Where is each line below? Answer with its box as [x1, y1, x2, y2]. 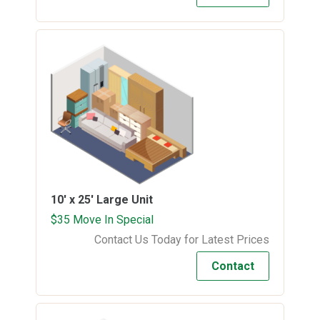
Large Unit [96, 192, 153, 206]
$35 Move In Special [51, 212, 154, 226]
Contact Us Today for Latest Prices [94, 232, 269, 246]
